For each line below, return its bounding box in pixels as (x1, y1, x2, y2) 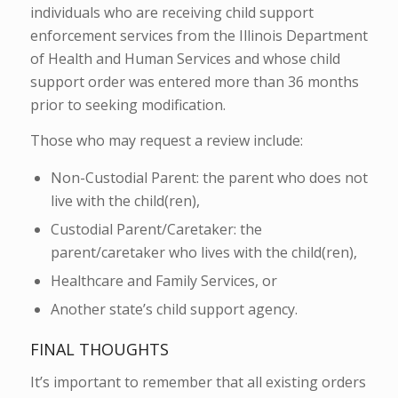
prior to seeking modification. (29, 95, 226, 115)
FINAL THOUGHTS (29, 338, 169, 361)
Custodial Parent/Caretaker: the (50, 219, 262, 240)
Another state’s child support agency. (50, 299, 298, 320)
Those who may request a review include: (29, 130, 306, 150)
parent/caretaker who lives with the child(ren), (50, 243, 357, 263)
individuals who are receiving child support (29, 3, 314, 23)
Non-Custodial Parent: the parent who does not (50, 168, 368, 188)
